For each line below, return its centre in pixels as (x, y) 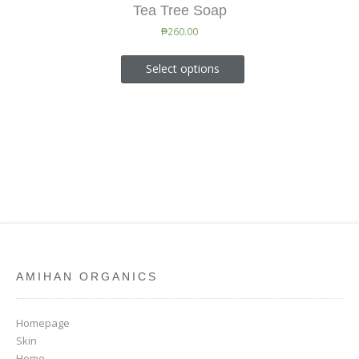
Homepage (43, 323)
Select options (182, 69)
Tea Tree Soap (179, 11)
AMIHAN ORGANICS (87, 277)
